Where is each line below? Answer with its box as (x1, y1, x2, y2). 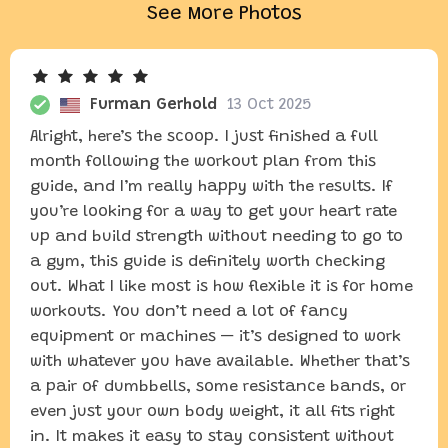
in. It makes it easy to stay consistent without (30, 429, 394, 445)
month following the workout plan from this (30, 154, 376, 170)
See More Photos (146, 4, 302, 24)
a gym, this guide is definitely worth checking (30, 254, 385, 270)
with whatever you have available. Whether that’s (30, 354, 410, 370)
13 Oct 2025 (227, 97, 311, 113)
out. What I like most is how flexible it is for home (30, 279, 413, 295)
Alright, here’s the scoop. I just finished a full (30, 129, 378, 145)
